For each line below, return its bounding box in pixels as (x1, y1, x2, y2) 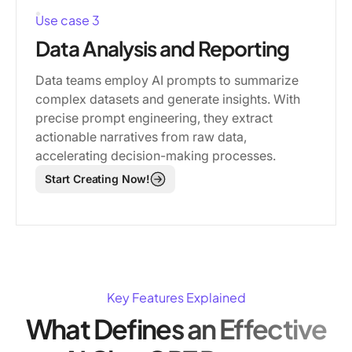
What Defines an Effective (25, 311, 327, 346)
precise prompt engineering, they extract (35, 109, 273, 126)
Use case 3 (35, 11, 100, 28)
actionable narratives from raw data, (35, 128, 247, 145)
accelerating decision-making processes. (35, 147, 276, 163)
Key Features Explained (106, 288, 246, 306)
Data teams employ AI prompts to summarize (35, 71, 299, 88)
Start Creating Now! (45, 171, 151, 185)
